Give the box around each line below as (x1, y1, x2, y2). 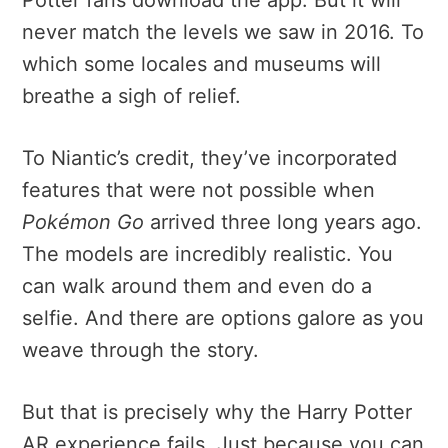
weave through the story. (22, 337, 259, 362)
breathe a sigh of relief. (22, 83, 241, 108)
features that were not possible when (22, 177, 375, 202)
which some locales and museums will (22, 51, 381, 76)
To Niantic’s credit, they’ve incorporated (22, 145, 397, 170)
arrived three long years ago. (150, 209, 422, 234)
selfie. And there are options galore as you (22, 305, 424, 330)
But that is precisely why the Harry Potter (22, 399, 412, 424)
